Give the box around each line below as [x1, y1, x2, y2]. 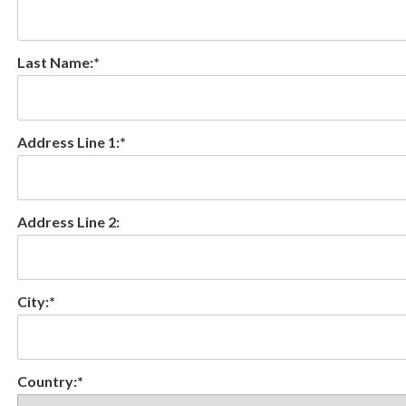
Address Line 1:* [16, 132, 126, 150]
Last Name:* [16, 53, 100, 71]
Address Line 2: [16, 212, 120, 230]
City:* [16, 292, 55, 310]
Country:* [16, 372, 83, 390]
